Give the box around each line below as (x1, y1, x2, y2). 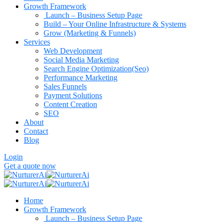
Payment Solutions (44, 91, 102, 100)
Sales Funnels (44, 82, 87, 91)
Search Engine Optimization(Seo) (44, 64, 149, 73)
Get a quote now (4, 162, 56, 170)
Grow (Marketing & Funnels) (44, 29, 136, 37)
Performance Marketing (44, 73, 117, 82)
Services (24, 38, 50, 46)
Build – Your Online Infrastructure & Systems (44, 20, 186, 28)
